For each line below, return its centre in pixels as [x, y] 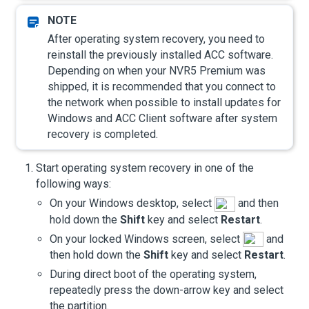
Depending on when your [108, 70]
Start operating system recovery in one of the [145, 168]
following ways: [73, 183]
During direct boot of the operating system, [153, 275]
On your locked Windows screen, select [146, 239]
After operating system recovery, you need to [156, 39]
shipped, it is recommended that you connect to [162, 86]
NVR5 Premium [206, 70]
